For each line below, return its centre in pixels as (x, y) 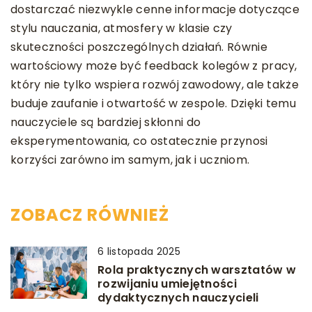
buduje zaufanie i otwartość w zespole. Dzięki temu (153, 103)
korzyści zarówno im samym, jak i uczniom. (130, 159)
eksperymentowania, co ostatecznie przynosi (139, 141)
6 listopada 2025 (139, 251)
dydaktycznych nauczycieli (178, 297)
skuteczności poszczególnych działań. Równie (139, 47)
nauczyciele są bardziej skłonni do (106, 122)
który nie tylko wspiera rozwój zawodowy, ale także (155, 84)
